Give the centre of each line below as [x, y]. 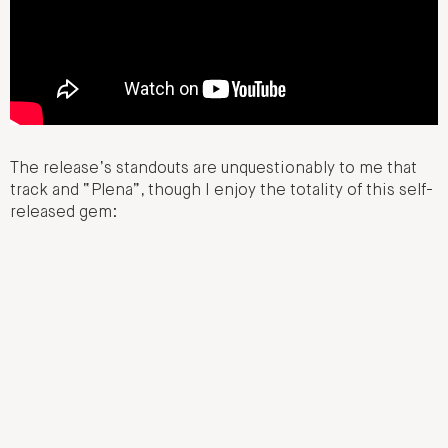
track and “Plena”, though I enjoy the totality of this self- [221, 190]
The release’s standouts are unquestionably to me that [213, 168]
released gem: [63, 212]
